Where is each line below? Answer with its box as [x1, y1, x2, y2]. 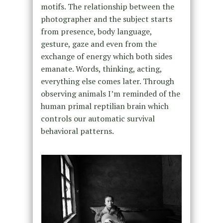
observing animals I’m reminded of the [40, 88, 180, 99]
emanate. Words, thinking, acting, [40, 63, 162, 74]
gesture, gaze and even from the [40, 38, 157, 49]
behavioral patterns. [40, 125, 114, 136]
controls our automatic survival [40, 112, 155, 124]
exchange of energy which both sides [40, 50, 172, 62]
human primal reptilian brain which [40, 100, 169, 111]
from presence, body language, [40, 25, 152, 37]
